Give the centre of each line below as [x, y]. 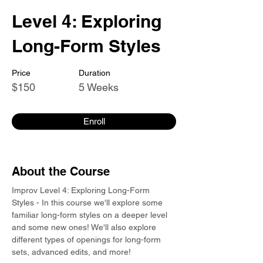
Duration [95, 73]
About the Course [61, 171]
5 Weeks [99, 87]
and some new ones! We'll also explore [85, 227]
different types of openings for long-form [87, 240]
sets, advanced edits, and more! [71, 252]
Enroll [94, 121]
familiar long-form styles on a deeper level [91, 215]
